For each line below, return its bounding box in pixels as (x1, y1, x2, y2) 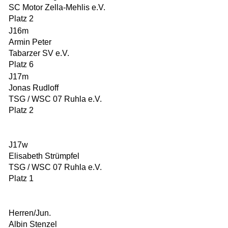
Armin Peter (9, 38, 51, 46)
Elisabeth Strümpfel (9, 152, 79, 160)
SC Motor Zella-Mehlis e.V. (9, 3, 105, 12)
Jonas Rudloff (9, 83, 59, 92)
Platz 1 (9, 174, 34, 183)
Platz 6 (9, 60, 34, 69)
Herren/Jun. (9, 209, 51, 217)
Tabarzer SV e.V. (9, 49, 69, 58)
